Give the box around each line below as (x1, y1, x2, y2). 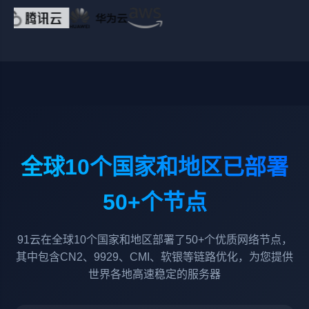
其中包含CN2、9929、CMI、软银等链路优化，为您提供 (16, 251, 293, 263)
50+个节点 (102, 190, 207, 215)
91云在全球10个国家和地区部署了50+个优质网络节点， (17, 234, 292, 246)
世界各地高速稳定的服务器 (88, 268, 221, 280)
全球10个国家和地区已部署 (21, 154, 288, 179)
